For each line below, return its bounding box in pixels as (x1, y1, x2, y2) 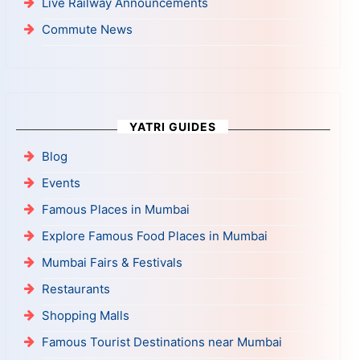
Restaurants (42, 280, 111, 297)
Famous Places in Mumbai (42, 201, 190, 217)
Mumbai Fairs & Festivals (42, 254, 183, 270)
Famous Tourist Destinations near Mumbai (42, 333, 283, 350)
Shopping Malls (42, 307, 130, 323)
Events (42, 174, 81, 190)
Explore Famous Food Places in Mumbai (42, 227, 268, 243)
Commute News (42, 22, 133, 38)
